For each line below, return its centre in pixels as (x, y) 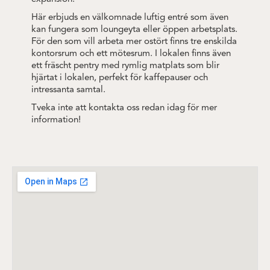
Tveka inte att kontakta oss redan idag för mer (124, 108)
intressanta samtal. (70, 90)
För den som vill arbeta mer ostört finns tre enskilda (134, 42)
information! (56, 120)
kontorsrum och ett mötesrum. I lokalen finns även (131, 54)
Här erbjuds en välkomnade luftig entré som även (130, 18)
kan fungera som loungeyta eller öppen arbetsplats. (134, 30)
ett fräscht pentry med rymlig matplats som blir (125, 66)
